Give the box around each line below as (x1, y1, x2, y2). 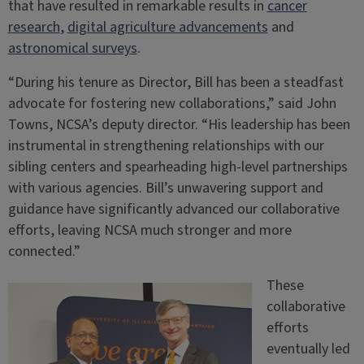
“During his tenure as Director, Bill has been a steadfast (7, 71, 344, 93)
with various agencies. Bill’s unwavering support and (7, 177, 323, 198)
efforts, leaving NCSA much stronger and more (7, 219, 292, 240)
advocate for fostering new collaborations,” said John (7, 93, 336, 114)
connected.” (7, 240, 80, 262)
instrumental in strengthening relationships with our (7, 135, 324, 156)
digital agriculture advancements (67, 16, 268, 37)
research (7, 16, 60, 37)
